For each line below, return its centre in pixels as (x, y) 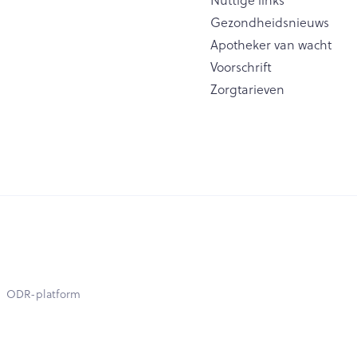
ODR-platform (43, 294)
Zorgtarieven (248, 89)
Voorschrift (241, 67)
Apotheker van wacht (271, 44)
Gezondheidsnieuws (270, 22)
